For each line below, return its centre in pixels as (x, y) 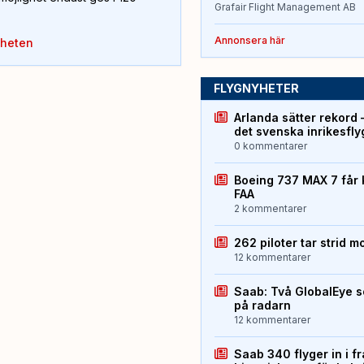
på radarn (262, 305)
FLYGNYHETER (256, 89)
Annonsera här (249, 41)
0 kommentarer (270, 146)
